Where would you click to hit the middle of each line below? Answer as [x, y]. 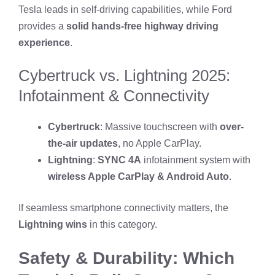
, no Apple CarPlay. [160, 143]
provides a [42, 26]
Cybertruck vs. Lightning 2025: [124, 75]
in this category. [122, 224]
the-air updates [83, 143]
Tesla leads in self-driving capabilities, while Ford [125, 9]
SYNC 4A [119, 160]
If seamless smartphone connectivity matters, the [123, 207]
